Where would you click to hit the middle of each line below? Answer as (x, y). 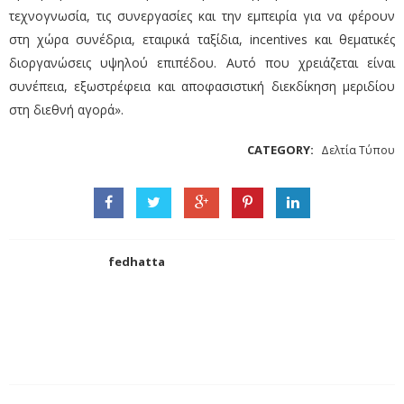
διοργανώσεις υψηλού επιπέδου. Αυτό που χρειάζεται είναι (202, 63)
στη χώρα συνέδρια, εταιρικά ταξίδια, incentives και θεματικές (202, 40)
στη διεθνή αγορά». (66, 110)
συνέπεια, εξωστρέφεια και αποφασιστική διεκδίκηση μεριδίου (202, 87)
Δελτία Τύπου (358, 151)
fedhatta (137, 262)
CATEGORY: (282, 150)
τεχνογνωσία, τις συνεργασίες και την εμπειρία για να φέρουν (202, 16)
